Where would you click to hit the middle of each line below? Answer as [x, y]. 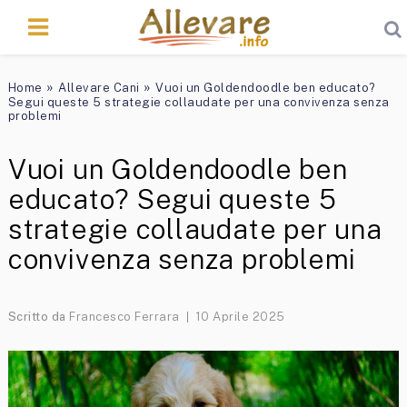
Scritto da [39, 317]
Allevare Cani [99, 87]
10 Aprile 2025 [240, 317]
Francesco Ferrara [124, 317]
